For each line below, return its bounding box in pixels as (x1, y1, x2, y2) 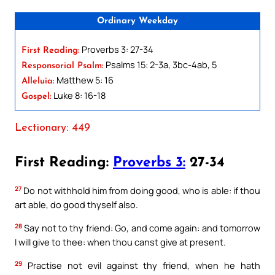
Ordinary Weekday (97, 16, 178, 26)
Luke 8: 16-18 (52, 88, 106, 101)
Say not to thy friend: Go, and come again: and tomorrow (22, 222, 260, 234)
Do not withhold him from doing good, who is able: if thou (21, 184, 260, 197)
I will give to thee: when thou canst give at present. (15, 236, 226, 249)
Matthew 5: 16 (55, 73, 114, 86)
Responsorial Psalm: (21, 61, 104, 71)
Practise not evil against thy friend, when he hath (22, 258, 260, 271)
